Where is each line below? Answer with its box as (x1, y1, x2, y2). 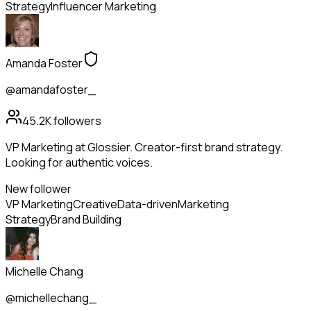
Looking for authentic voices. (6, 155, 153, 171)
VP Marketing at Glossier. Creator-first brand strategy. (6, 140, 283, 155)
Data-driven (117, 196, 178, 212)
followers (51, 113, 101, 129)
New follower (6, 181, 72, 197)
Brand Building (51, 212, 121, 228)
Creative (73, 196, 117, 212)
